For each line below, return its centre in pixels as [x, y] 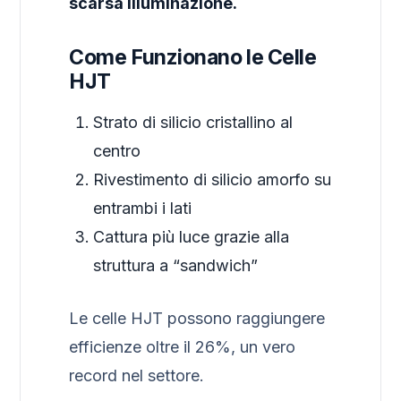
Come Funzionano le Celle [193, 57]
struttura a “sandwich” [176, 265]
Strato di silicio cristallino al [193, 122]
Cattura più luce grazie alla [192, 236]
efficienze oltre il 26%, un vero [183, 346]
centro [117, 150]
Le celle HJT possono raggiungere [197, 318]
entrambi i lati [143, 208]
